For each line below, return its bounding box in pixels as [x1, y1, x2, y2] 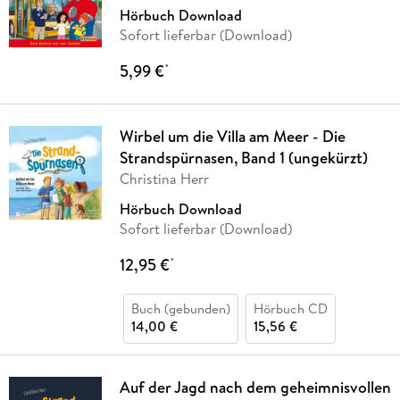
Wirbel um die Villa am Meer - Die [119, 125, 346, 148]
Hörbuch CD [253, 299, 328, 319]
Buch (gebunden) [130, 299, 230, 319]
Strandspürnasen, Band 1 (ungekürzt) [119, 146, 368, 170]
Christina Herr [119, 169, 209, 189]
